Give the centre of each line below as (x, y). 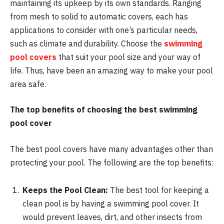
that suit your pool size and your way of (128, 57)
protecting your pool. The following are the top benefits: (112, 162)
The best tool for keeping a (158, 190)
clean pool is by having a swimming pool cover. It (111, 204)
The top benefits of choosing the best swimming (104, 110)
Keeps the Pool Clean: (65, 190)
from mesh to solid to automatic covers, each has (99, 16)
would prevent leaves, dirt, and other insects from (112, 217)
